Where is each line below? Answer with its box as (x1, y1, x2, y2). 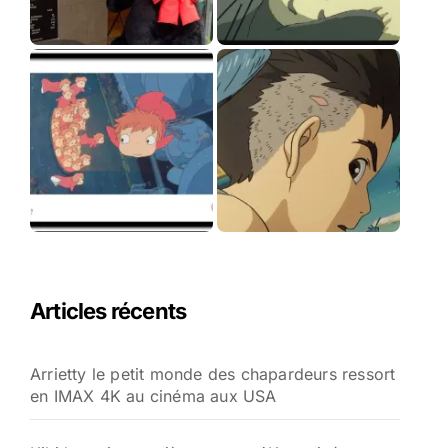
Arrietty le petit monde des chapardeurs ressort (30, 364, 396, 385)
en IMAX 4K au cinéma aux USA (30, 386, 277, 407)
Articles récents (30, 298, 187, 325)
